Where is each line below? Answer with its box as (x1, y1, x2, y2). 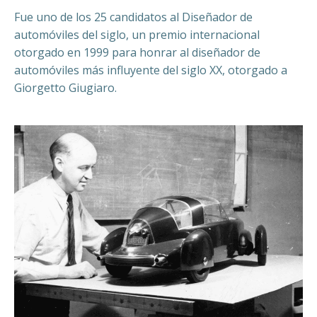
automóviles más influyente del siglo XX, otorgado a (14, 62, 287, 78)
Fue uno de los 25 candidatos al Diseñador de (14, 9, 253, 25)
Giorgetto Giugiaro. (14, 80, 117, 96)
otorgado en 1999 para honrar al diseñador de (14, 45, 260, 60)
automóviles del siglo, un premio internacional (14, 27, 260, 42)
